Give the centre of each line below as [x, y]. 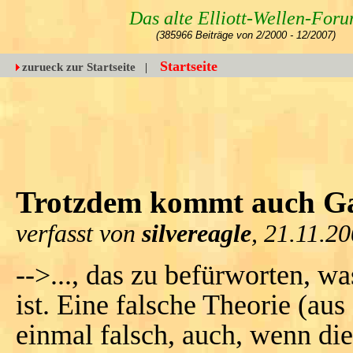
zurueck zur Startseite [79, 67]
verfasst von [79, 234]
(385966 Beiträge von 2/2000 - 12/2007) [245, 35]
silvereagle [197, 234]
